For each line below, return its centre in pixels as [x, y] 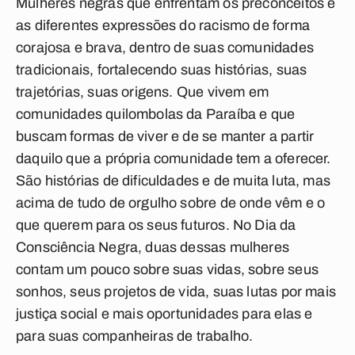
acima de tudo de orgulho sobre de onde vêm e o [171, 203]
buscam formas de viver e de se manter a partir [165, 136]
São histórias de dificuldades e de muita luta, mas [173, 181]
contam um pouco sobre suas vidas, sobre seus [167, 269]
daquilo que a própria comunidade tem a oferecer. [174, 158]
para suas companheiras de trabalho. [135, 336]
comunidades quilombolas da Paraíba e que [156, 114]
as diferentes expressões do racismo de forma [163, 25]
